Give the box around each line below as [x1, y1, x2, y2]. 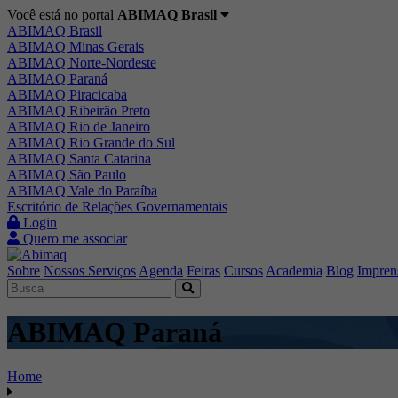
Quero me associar [20, 231, 127, 246]
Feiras [187, 263, 220, 278]
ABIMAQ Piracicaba [7, 87, 127, 102]
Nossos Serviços [44, 263, 136, 278]
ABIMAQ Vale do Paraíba [7, 183, 157, 198]
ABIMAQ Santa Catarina [7, 151, 151, 166]
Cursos [224, 263, 263, 278]
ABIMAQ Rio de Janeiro [7, 119, 150, 134]
